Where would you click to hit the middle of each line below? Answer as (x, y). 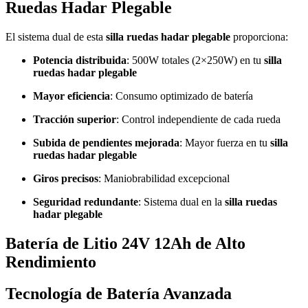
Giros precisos (66, 178)
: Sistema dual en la (181, 201)
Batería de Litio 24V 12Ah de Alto (125, 243)
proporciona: (259, 36)
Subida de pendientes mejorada (106, 142)
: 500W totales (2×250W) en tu (195, 60)
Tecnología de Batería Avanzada (119, 294)
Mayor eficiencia (71, 96)
